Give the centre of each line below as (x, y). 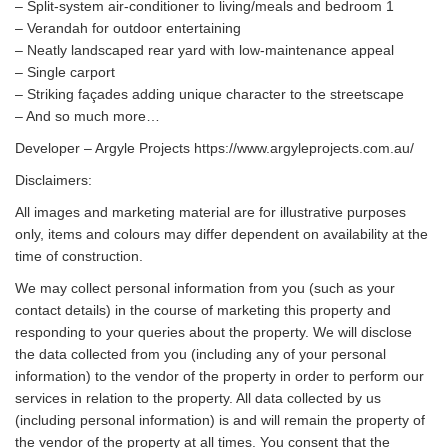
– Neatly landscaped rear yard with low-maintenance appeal (204, 50)
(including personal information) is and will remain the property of (220, 420)
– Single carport (65, 72)
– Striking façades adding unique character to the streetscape (209, 94)
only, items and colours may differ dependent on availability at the (221, 234)
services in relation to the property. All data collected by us (198, 398)
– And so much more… (87, 116)
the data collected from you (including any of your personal (200, 354)
